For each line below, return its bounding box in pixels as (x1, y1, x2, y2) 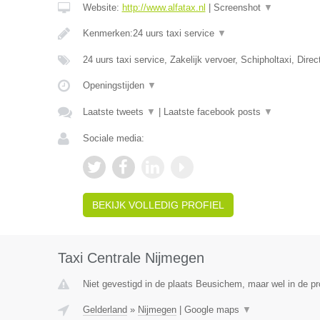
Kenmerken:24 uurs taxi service (82, 28, 217, 39)
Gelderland (82, 304, 127, 315)
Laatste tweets (82, 106, 146, 117)
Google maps (184, 304, 242, 315)
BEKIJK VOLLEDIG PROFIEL (91, 199, 224, 211)
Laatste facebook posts (163, 106, 264, 117)
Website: (82, 2, 122, 13)
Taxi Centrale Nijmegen (57, 250, 204, 266)
